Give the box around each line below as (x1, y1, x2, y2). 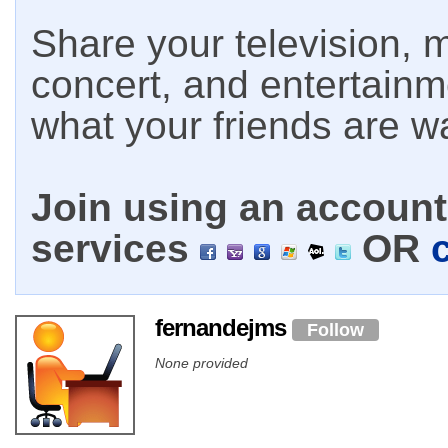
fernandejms (155, 314, 292, 341)
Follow (307, 319, 364, 340)
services (31, 227, 200, 270)
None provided (155, 354, 248, 371)
